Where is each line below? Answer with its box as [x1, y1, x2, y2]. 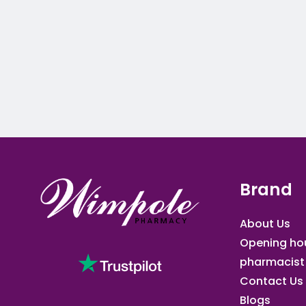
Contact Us [240, 273, 303, 289]
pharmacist [240, 253, 305, 270]
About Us [240, 215, 290, 232]
